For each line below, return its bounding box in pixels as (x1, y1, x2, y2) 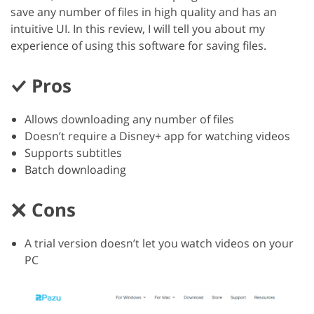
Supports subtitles (25, 144, 122, 161)
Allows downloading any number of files (25, 111, 234, 127)
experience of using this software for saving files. (11, 37, 266, 53)
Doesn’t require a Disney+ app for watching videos (25, 128, 290, 144)
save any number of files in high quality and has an (11, 4, 277, 20)
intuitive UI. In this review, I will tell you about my (11, 20, 265, 36)
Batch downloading (25, 161, 126, 177)
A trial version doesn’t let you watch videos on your (25, 235, 294, 251)
